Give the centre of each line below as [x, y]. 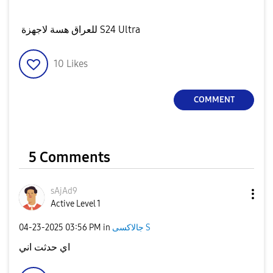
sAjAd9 [64, 191]
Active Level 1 [76, 204]
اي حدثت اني [44, 247]
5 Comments [69, 157]
